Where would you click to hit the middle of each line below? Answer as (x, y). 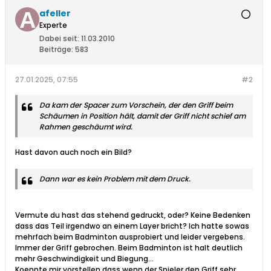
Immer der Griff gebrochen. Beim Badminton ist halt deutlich (129, 248)
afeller (55, 14)
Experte (53, 25)
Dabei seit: (59, 39)
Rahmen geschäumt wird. (86, 127)
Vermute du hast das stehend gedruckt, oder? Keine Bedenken (133, 215)
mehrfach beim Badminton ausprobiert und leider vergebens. (130, 237)
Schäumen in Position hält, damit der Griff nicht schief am (142, 116)
